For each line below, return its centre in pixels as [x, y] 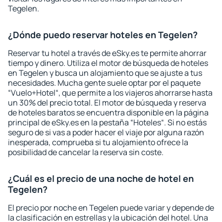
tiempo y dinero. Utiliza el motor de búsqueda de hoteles [108, 63]
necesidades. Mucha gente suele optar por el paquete [104, 83]
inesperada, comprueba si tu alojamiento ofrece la [98, 142]
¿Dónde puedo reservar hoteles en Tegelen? [103, 35]
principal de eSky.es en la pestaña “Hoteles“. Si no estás [107, 122]
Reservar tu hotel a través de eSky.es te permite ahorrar [107, 53]
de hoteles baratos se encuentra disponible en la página [108, 112]
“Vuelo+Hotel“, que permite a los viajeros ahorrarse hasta [110, 93]
